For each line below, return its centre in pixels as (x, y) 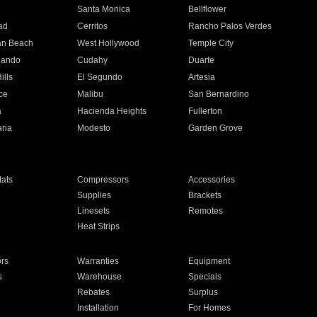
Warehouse (99, 277)
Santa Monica (103, 9)
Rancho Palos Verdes (230, 26)
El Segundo (99, 77)
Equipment (209, 261)
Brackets (205, 195)
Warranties (98, 261)
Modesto (93, 128)
